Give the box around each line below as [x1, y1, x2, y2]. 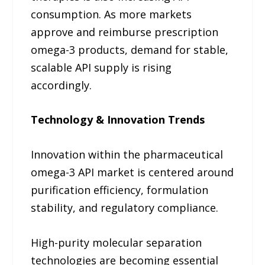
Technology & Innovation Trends [31, 112, 205, 127]
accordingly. [31, 77, 92, 92]
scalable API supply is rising [31, 60, 172, 75]
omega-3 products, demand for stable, [31, 42, 229, 57]
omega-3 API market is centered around [31, 165, 234, 180]
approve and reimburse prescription [31, 24, 219, 39]
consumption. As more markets [31, 7, 192, 21]
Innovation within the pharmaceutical [31, 147, 224, 162]
